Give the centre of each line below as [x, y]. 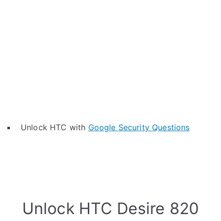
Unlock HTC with [55, 127]
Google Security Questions [139, 127]
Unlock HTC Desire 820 [110, 208]
